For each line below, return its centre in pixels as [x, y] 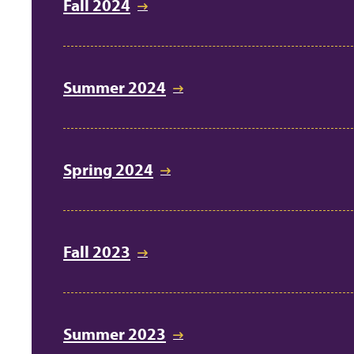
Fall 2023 [97, 252]
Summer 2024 [115, 87]
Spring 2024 [108, 169]
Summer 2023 [115, 334]
